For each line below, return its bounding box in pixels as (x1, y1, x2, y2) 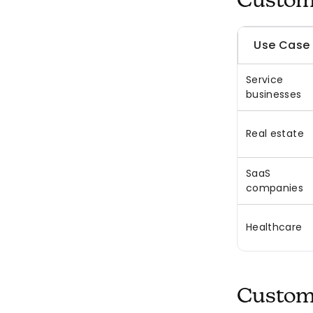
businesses (246, 87, 302, 102)
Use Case (254, 37, 310, 54)
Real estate (246, 126, 304, 141)
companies (246, 181, 304, 196)
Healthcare (246, 220, 303, 235)
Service (246, 73, 284, 87)
